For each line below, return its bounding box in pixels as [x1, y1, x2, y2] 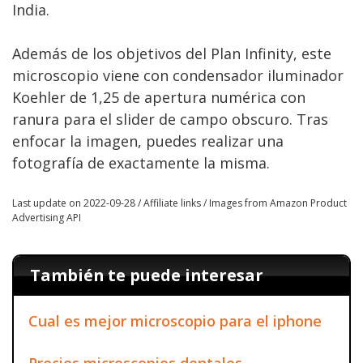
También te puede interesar [29, 264, 263, 287]
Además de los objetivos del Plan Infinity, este [12, 44, 331, 63]
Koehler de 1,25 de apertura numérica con [12, 88, 305, 107]
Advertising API [12, 211, 81, 224]
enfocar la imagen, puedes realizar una [12, 131, 284, 151]
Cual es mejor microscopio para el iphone [28, 310, 322, 331]
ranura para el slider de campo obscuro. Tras [12, 109, 328, 129]
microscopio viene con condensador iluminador [12, 66, 344, 85]
